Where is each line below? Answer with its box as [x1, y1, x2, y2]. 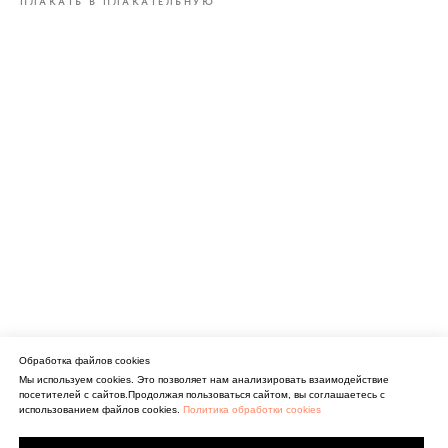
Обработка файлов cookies [19, 354, 150, 366]
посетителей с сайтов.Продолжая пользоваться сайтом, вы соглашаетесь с [19, 388, 385, 400]
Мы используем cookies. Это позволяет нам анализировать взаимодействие [19, 373, 389, 385]
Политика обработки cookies [183, 403, 321, 415]
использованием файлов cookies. [19, 403, 183, 415]
